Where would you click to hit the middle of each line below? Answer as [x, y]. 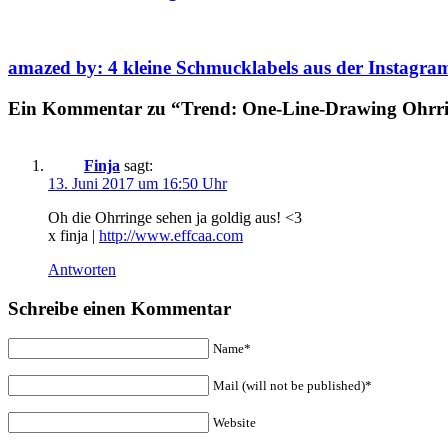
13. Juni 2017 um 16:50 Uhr [137, 183]
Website [234, 423]
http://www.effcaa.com [171, 235]
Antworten [82, 269]
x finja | [73, 235]
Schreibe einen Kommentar [119, 308]
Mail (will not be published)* [292, 386]
